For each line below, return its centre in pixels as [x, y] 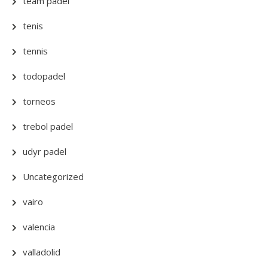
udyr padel [45, 151]
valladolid [42, 252]
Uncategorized [53, 176]
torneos [39, 101]
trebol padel [48, 126]
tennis [35, 51]
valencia [39, 226]
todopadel [44, 76]
